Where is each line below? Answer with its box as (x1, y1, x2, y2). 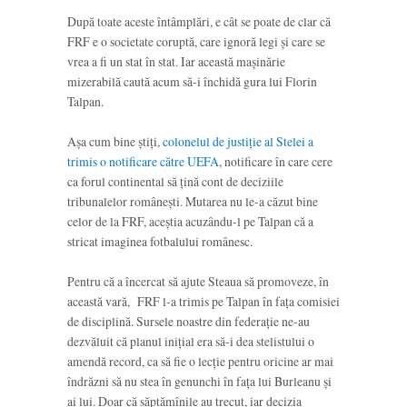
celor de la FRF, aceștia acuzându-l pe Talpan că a (67, 213, 313, 231)
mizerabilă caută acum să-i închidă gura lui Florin (67, 72, 317, 90)
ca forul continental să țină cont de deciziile (67, 173, 283, 191)
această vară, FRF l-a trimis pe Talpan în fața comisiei (67, 293, 340, 311)
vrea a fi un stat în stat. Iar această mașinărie (67, 52, 285, 70)
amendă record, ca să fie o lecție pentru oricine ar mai (67, 352, 333, 371)
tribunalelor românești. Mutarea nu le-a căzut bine (67, 193, 318, 211)
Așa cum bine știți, (67, 133, 163, 151)
